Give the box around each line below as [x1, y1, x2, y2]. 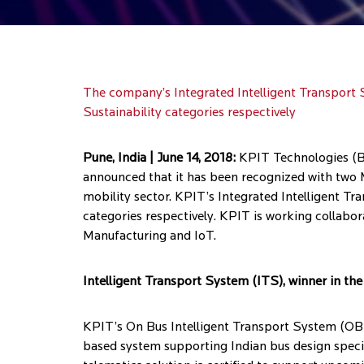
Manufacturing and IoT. [83, 230, 216, 243]
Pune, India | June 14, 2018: [83, 152, 236, 165]
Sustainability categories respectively [83, 106, 296, 119]
